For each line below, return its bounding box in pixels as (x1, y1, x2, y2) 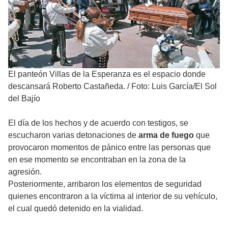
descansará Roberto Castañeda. (8, 82, 125, 91)
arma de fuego (138, 131, 194, 140)
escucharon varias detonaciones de (8, 131, 138, 140)
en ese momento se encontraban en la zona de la (8, 155, 186, 164)
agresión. (8, 167, 42, 177)
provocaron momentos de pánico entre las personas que (8, 143, 211, 152)
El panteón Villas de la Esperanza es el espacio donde (8, 70, 206, 79)
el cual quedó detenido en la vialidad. (8, 204, 143, 213)
